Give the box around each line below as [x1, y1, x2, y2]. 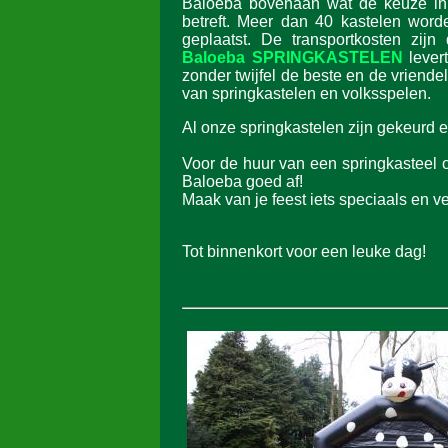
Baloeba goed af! [182, 173, 303, 190]
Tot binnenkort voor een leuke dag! [182, 243, 426, 260]
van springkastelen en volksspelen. [182, 85, 431, 102]
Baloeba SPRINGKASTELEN [182, 49, 403, 66]
